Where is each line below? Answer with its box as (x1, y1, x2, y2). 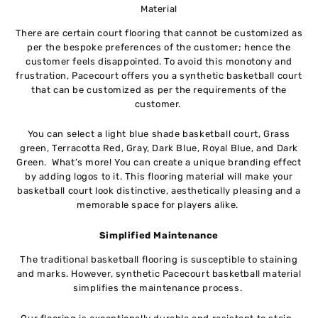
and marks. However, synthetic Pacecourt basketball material (16, 268, 302, 279)
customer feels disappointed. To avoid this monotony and (25, 55, 292, 67)
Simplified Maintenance (99, 230, 219, 241)
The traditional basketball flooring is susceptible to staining (20, 253, 298, 265)
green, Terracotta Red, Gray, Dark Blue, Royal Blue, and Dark (19, 143, 298, 154)
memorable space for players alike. (77, 199, 241, 211)
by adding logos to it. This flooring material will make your (24, 171, 293, 182)
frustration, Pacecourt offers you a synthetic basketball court (16, 70, 302, 81)
